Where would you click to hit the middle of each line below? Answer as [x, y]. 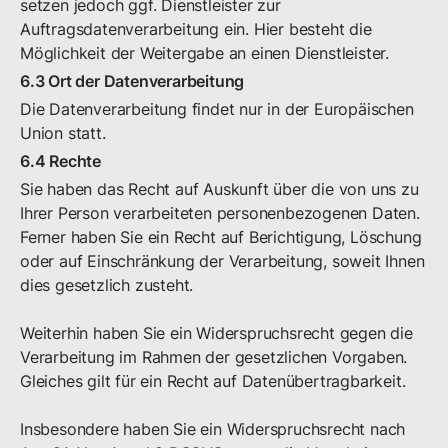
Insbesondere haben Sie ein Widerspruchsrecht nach [213, 429]
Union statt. [63, 133]
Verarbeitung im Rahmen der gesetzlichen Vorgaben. [214, 357]
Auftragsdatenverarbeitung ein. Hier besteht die [196, 29]
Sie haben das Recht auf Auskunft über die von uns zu [219, 189]
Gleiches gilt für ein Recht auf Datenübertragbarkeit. [213, 381]
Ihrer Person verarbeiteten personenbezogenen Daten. [220, 213]
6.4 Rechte [60, 161]
